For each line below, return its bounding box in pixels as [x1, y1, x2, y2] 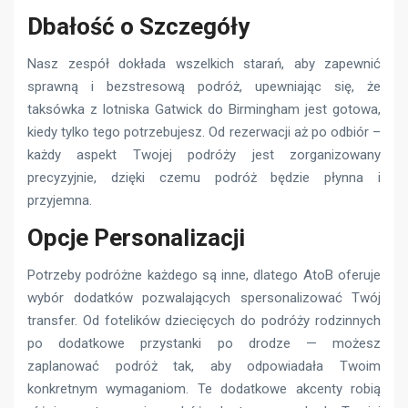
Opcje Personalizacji [27, 223, 245, 251]
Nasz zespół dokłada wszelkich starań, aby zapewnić [27, 55, 381, 72]
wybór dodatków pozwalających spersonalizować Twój [27, 289, 381, 306]
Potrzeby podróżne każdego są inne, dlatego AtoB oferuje [27, 266, 381, 283]
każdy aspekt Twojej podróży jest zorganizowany [27, 146, 381, 163]
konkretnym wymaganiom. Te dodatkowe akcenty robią [27, 380, 381, 397]
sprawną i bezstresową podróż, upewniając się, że [27, 77, 381, 95]
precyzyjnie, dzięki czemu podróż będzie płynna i [27, 168, 381, 186]
